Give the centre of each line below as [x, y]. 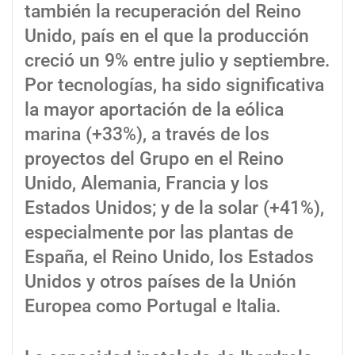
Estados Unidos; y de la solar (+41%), [174, 208]
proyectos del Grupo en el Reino [154, 159]
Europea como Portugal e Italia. [153, 307]
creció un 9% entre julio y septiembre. [177, 61]
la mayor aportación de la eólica [154, 110]
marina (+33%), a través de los [147, 135]
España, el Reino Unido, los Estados [169, 258]
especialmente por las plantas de [159, 233]
